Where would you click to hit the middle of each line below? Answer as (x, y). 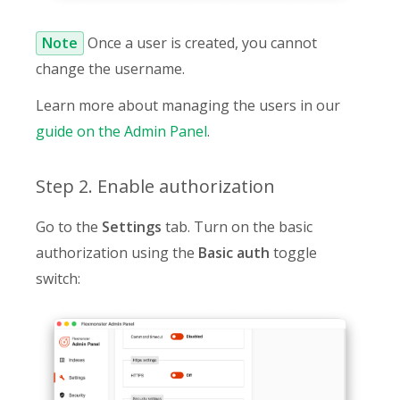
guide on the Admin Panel (121, 132)
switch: (58, 279)
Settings (132, 227)
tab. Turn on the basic (237, 227)
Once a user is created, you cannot (200, 43)
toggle (293, 253)
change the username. (110, 69)
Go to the (69, 227)
